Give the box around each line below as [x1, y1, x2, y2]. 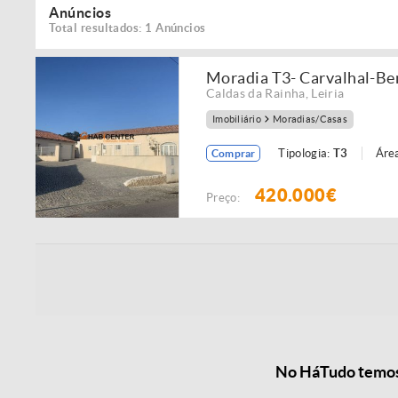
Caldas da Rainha [206, 86, 306, 100]
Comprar [211, 147, 256, 159]
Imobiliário [212, 114, 262, 125]
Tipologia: [278, 147, 333, 160]
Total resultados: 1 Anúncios [49, 21, 206, 35]
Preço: [206, 190, 246, 204]
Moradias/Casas [273, 114, 347, 125]
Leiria [311, 86, 345, 100]
